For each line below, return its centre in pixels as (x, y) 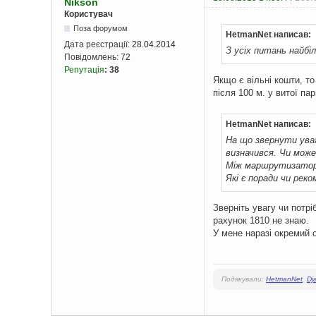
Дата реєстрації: (98, 45)
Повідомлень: (92, 57)
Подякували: (244, 279)
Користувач (89, 14)
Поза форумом (101, 29)
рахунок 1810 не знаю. (261, 220)
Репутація (84, 70)
